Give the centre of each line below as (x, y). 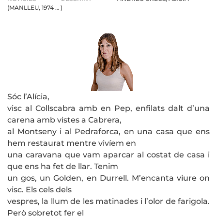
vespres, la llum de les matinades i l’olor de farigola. (108, 201)
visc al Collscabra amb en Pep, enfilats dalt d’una (108, 108)
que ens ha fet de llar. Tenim (63, 167)
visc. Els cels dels (39, 190)
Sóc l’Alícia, (28, 97)
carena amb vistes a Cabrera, (64, 120)
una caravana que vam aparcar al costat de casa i (108, 155)
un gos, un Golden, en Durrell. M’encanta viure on (108, 178)
